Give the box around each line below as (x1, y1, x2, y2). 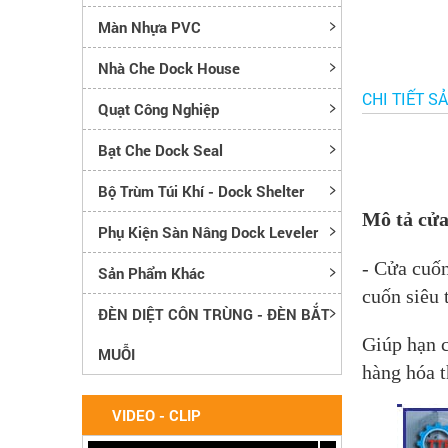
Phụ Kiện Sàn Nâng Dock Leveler (98, 221, 318, 242)
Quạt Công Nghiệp (98, 98, 219, 119)
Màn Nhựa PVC (98, 16, 201, 37)
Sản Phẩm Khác (98, 262, 205, 283)
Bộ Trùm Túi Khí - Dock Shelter (98, 180, 304, 201)
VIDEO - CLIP (112, 404, 201, 425)
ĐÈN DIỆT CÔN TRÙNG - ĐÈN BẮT (98, 303, 330, 324)
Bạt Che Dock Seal (98, 139, 223, 160)
